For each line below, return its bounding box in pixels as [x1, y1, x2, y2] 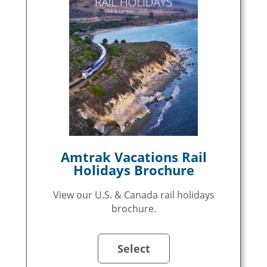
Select [117, 241, 150, 256]
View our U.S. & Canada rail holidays [52, 188, 215, 201]
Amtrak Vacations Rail [60, 148, 207, 166]
